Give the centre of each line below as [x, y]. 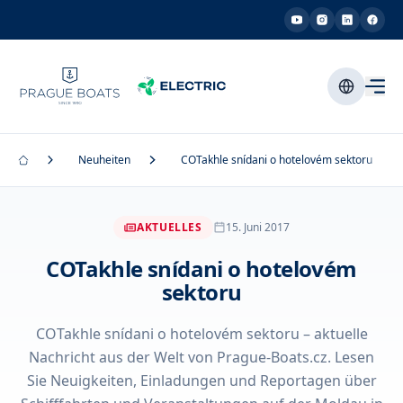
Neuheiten [105, 160]
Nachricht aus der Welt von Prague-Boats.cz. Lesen [201, 357]
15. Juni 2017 [257, 227]
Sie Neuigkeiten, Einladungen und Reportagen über [201, 381]
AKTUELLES [170, 227]
